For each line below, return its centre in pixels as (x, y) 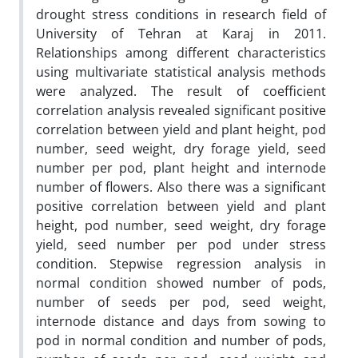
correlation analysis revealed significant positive (181, 110)
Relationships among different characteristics (181, 52)
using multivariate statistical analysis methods (181, 72)
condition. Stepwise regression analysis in (181, 263)
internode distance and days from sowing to (181, 321)
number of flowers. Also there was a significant (181, 187)
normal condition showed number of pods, (181, 282)
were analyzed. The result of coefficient (181, 91)
